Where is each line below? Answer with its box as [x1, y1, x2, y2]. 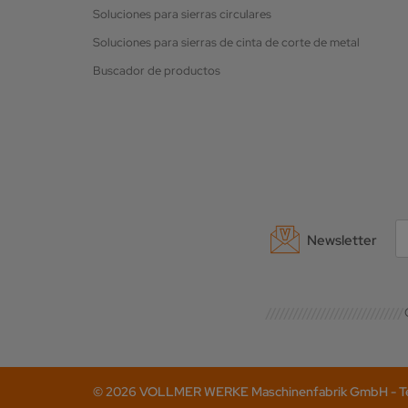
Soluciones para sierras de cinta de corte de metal [93, 34, 360, 50]
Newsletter [307, 230, 377, 249]
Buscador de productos [93, 62, 220, 78]
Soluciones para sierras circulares [93, 5, 271, 22]
